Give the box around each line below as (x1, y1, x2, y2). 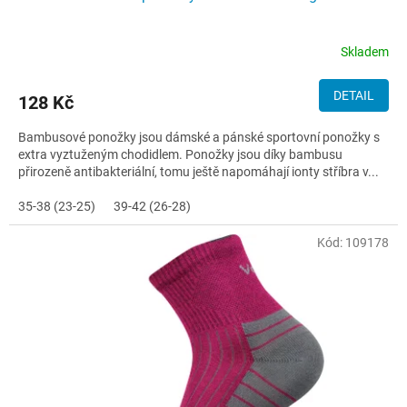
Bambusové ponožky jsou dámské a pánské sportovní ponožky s (18, 129, 380, 144)
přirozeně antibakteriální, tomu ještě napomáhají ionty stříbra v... (18, 164, 379, 179)
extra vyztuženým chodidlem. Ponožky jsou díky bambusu (18, 146, 342, 162)
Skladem (341, 45, 389, 60)
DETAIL (333, 87, 374, 103)
